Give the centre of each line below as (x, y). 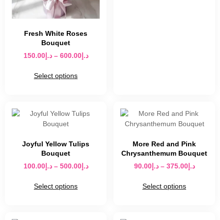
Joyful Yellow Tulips (56, 144)
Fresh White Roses (56, 34)
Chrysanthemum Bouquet (164, 153)
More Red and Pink (164, 144)
